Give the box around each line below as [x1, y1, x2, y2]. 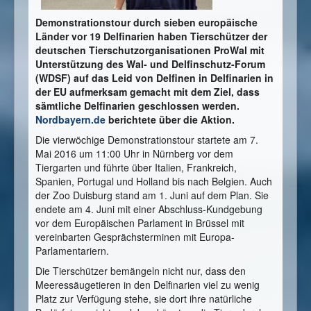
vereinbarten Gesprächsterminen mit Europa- [35, 229, 235, 244]
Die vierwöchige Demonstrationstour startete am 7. [35, 132, 258, 146]
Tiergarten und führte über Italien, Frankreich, [35, 160, 237, 174]
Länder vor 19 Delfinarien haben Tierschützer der [35, 28, 267, 43]
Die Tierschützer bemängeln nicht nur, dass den [35, 263, 246, 278]
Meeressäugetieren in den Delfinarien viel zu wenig [35, 277, 260, 292]
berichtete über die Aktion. [106, 112, 235, 126]
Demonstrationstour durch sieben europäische [35, 15, 258, 29]
